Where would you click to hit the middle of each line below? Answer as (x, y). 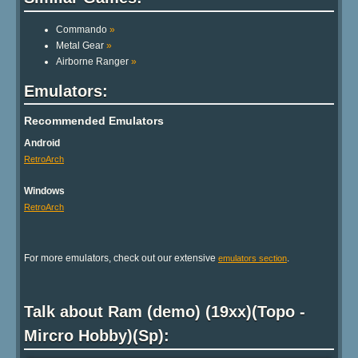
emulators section (253, 259)
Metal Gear (81, 45)
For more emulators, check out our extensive (121, 259)
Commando (83, 29)
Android (42, 143)
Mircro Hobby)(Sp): (97, 336)
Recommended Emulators (94, 121)
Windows (44, 191)
